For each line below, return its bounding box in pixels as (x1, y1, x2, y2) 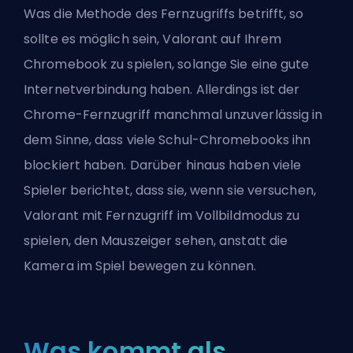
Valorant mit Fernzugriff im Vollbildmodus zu (24, 206, 300, 225)
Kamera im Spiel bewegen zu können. (24, 257, 257, 276)
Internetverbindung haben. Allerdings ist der (24, 80, 300, 99)
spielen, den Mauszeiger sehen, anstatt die (24, 232, 288, 251)
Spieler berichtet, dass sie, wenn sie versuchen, (24, 181, 316, 200)
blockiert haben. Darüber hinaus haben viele (24, 156, 302, 175)
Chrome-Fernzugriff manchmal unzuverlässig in (24, 106, 323, 124)
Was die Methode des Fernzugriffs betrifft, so (24, 5, 304, 24)
